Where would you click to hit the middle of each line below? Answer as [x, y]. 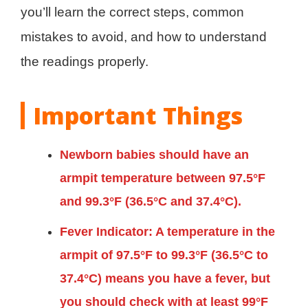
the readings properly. [85, 61]
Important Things [138, 115]
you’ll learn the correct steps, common [132, 12]
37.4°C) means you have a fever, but [165, 278]
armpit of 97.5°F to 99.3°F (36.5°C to [164, 255]
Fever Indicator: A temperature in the [167, 231]
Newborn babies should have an [154, 154]
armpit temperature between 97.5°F [163, 178]
